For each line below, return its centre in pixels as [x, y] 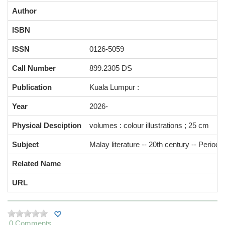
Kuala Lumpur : [114, 87]
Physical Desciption [47, 125]
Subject [25, 144]
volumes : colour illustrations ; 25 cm [149, 125]
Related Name [36, 163]
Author [24, 11]
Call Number [34, 68]
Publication [32, 87]
